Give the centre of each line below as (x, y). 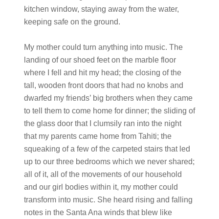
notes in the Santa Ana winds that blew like (98, 212)
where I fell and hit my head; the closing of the (102, 73)
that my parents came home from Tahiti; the (98, 136)
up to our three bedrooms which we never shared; (109, 162)
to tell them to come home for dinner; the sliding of (109, 111)
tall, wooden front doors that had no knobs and (103, 85)
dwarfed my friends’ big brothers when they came (108, 98)
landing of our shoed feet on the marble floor (100, 60)
